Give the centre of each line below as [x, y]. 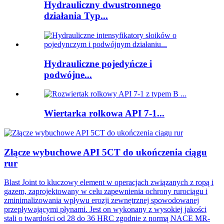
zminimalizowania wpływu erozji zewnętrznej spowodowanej [101, 200]
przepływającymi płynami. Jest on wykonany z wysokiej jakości [105, 209]
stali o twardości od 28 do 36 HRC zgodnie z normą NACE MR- [107, 218]
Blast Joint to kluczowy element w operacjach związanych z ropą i [109, 182]
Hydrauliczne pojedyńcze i [98, 63]
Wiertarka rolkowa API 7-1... [104, 113]
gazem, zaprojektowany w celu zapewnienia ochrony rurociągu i [106, 191]
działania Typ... [76, 16]
